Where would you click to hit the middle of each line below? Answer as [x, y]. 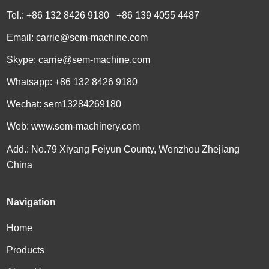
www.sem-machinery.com [86, 126]
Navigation [32, 202]
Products [26, 250]
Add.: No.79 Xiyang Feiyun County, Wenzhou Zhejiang [123, 149]
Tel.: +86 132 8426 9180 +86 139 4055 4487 [103, 15]
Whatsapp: [31, 82]
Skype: [23, 59]
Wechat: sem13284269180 [64, 104]
